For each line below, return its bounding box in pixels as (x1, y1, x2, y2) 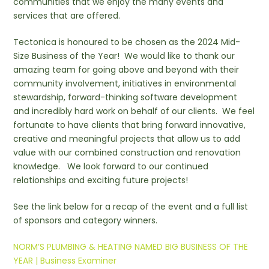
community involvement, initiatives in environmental (13, 77, 237, 90)
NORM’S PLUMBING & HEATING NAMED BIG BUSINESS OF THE (13, 241, 249, 253)
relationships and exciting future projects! (13, 174, 189, 187)
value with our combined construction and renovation (13, 147, 241, 159)
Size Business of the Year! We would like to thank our (13, 50, 235, 62)
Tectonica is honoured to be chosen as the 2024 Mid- (13, 36, 241, 49)
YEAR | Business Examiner (13, 255, 117, 267)
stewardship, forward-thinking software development (13, 91, 238, 104)
